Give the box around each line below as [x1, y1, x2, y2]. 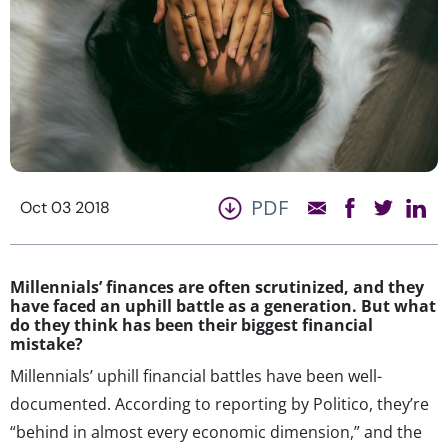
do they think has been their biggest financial [10, 313, 373, 336]
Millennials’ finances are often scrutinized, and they [10, 275, 424, 298]
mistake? [10, 332, 83, 355]
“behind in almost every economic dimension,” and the [10, 420, 422, 443]
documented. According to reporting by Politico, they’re [10, 392, 429, 415]
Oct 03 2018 [20, 196, 110, 218]
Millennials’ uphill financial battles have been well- [10, 364, 382, 387]
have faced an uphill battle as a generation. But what [10, 294, 436, 317]
